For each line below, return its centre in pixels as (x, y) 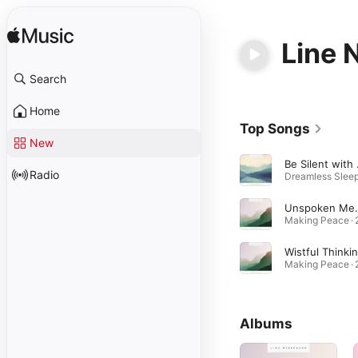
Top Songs (275, 129)
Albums (266, 324)
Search (48, 79)
